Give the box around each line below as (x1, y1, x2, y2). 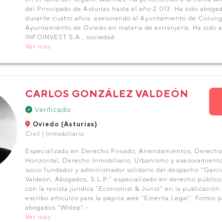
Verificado (32, 106, 71, 113)
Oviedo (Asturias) (30, 120, 98, 128)
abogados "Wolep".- (25, 204, 89, 211)
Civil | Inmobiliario (25, 130, 84, 137)
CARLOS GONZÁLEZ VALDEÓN (25, 88, 189, 99)
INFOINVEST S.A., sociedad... (25, 33, 120, 41)
